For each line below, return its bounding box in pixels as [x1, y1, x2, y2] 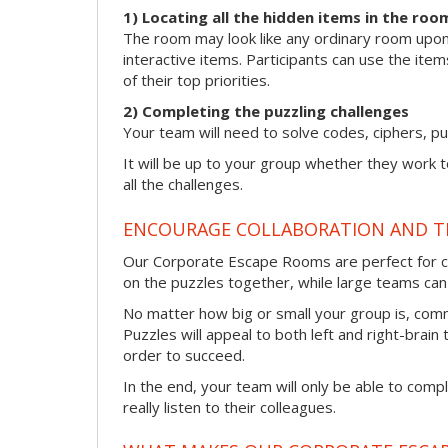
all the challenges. [123, 174, 243, 195]
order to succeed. [123, 344, 245, 365]
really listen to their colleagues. [123, 396, 336, 417]
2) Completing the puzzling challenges [123, 101, 409, 122]
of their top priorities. [123, 70, 270, 91]
